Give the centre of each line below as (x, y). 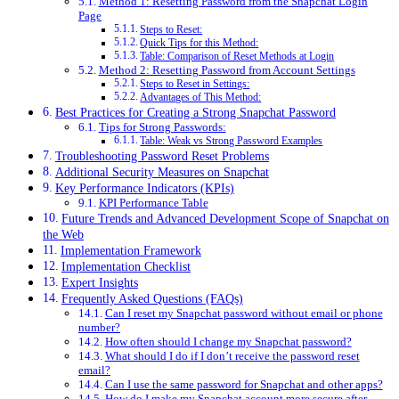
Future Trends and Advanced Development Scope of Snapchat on (225, 219)
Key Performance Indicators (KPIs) (144, 188)
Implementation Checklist (126, 267)
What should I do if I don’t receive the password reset (232, 356)
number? (99, 328)
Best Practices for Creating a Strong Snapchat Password (195, 113)
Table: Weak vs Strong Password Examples (232, 142)
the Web (63, 235)
